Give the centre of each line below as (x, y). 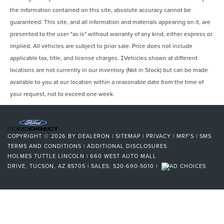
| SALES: (99, 166)
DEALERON (94, 136)
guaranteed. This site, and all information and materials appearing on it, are (110, 22)
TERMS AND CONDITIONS (44, 146)
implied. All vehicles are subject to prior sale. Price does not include (101, 46)
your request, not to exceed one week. (62, 94)
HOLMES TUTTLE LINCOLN (46, 156)
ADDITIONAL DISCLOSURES (127, 146)
